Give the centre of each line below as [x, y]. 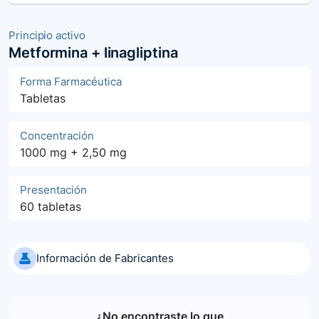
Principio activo [47, 35]
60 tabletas [51, 206]
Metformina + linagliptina [93, 52]
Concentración [57, 135]
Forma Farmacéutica [71, 81]
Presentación [53, 189]
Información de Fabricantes [105, 258]
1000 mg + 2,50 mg [73, 152]
